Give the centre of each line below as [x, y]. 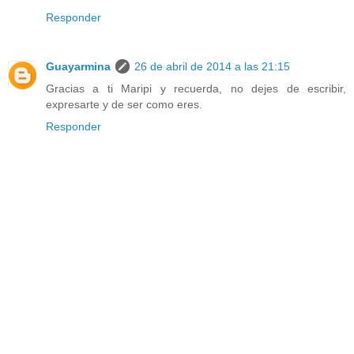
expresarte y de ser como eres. [124, 104]
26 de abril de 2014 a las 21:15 [212, 66]
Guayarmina [78, 66]
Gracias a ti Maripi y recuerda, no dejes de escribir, [196, 88]
